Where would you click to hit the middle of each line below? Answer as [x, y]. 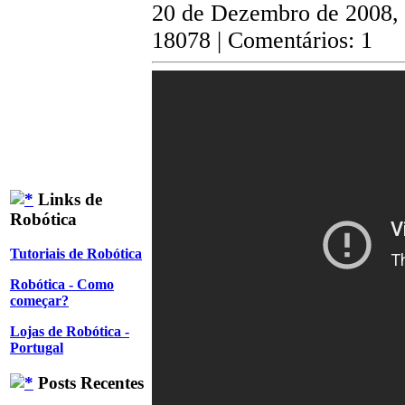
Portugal [37, 348]
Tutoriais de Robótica [76, 254]
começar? [39, 301]
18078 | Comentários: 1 [262, 41]
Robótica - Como [62, 285]
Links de [68, 199]
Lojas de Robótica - [70, 332]
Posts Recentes [89, 383]
